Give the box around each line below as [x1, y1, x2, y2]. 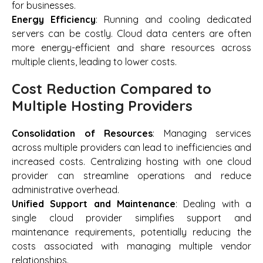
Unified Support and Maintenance [12, 198, 176, 210]
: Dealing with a [176, 198, 251, 210]
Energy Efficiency [12, 13, 96, 25]
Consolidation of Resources [12, 127, 153, 140]
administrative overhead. [12, 184, 119, 196]
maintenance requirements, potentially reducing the [12, 226, 251, 238]
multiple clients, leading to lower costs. [12, 55, 177, 68]
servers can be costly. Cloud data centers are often [12, 27, 251, 39]
